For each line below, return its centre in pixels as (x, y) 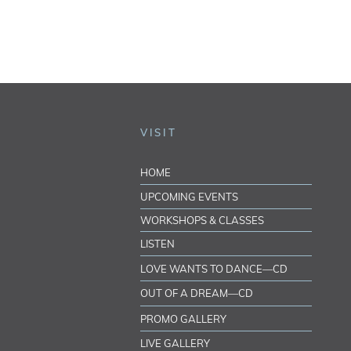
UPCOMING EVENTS (190, 197)
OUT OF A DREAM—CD (197, 293)
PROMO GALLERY (184, 319)
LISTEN (158, 244)
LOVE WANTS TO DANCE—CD (214, 269)
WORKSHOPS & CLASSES (203, 221)
